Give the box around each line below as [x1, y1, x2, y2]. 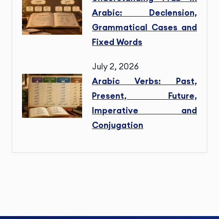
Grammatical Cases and [92, 22, 197, 33]
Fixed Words [92, 37, 143, 48]
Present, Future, [92, 90, 197, 102]
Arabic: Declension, [92, 7, 197, 19]
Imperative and [92, 105, 197, 116]
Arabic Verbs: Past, [92, 76, 197, 87]
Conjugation [92, 120, 144, 131]
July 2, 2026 [92, 61, 139, 72]
